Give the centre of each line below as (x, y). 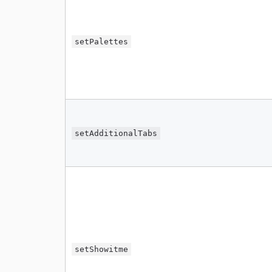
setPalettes (102, 42)
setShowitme (102, 249)
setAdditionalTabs (116, 133)
